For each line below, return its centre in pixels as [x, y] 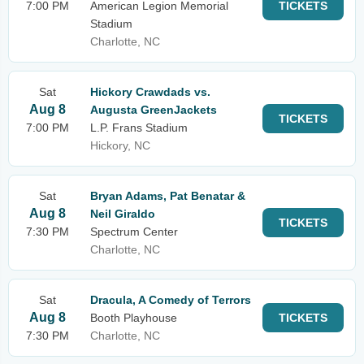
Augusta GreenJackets [154, 110]
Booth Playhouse [134, 318]
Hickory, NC [120, 145]
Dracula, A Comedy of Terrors [171, 300]
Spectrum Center [134, 232]
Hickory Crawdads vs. [150, 92]
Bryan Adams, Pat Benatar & [168, 196]
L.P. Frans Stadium [139, 128]
